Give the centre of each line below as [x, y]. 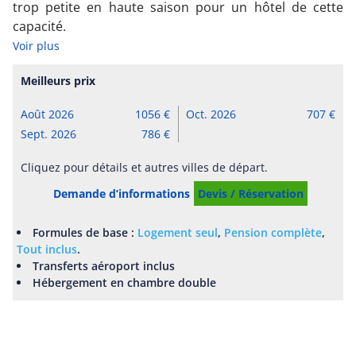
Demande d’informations [121, 194]
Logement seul [178, 232]
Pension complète [273, 232]
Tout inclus [47, 249]
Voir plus [36, 46]
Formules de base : [85, 232]
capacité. [39, 27]
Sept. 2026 [48, 134]
